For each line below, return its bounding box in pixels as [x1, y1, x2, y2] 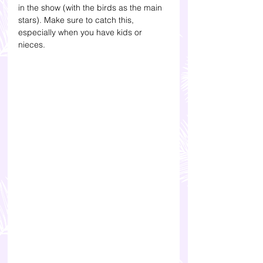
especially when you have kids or [18, 27, 144, 38]
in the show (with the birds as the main [18, 2, 164, 14]
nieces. [18, 39, 45, 50]
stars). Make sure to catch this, [18, 15, 136, 26]
